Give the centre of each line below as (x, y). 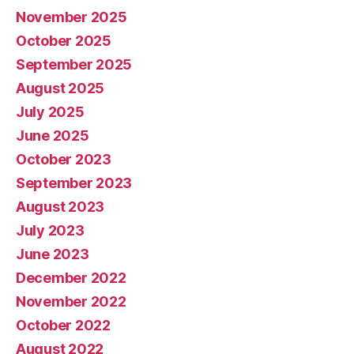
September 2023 (74, 183)
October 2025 (64, 41)
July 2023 (50, 230)
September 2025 (74, 64)
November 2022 (71, 301)
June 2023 (53, 254)
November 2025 (72, 17)
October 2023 (64, 159)
